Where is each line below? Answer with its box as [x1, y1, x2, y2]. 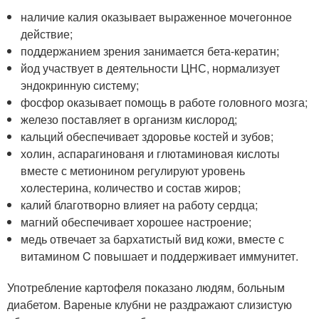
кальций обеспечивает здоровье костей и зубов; [21, 127, 274, 145]
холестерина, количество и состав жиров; [21, 179, 241, 196]
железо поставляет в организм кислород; [21, 110, 238, 127]
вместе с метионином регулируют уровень [21, 162, 246, 179]
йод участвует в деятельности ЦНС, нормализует [21, 59, 281, 76]
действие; [21, 25, 73, 42]
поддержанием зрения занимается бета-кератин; [21, 42, 280, 59]
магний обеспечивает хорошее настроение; [21, 213, 252, 230]
